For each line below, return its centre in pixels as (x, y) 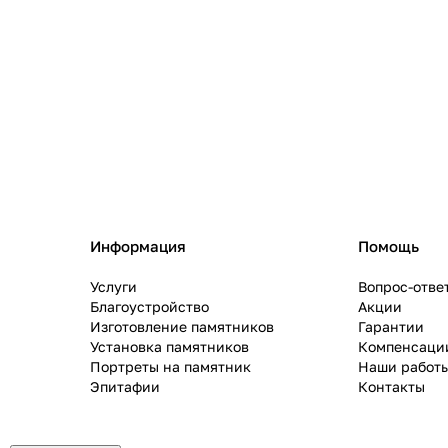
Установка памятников (169, 346)
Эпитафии (124, 386)
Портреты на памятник (170, 366)
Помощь (389, 246)
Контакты (392, 386)
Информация (137, 246)
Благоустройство (149, 306)
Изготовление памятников (181, 326)
